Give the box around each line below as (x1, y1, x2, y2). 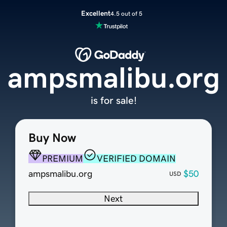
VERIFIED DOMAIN (96, 154, 176, 164)
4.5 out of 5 (110, 10, 142, 17)
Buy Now (28, 132, 76, 144)
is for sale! (90, 95, 137, 106)
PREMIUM (42, 154, 83, 164)
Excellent (81, 10, 110, 17)
